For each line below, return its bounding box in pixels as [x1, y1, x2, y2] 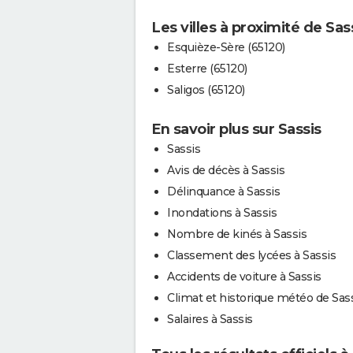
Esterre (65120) [167, 61, 247, 76]
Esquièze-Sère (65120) [167, 40, 285, 55]
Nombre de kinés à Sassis [167, 227, 307, 242]
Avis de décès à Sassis [167, 163, 284, 178]
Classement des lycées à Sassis [167, 248, 336, 263]
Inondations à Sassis [167, 206, 277, 221]
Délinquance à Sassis [167, 184, 280, 199]
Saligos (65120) [167, 83, 245, 98]
